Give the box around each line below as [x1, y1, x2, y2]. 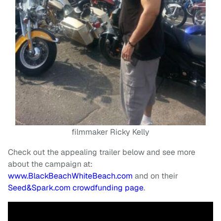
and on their [133, 171, 178, 182]
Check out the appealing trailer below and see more [8, 147, 195, 158]
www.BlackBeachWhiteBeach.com [8, 171, 133, 182]
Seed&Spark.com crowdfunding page [8, 183, 144, 193]
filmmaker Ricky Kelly [72, 127, 149, 138]
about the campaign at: [8, 159, 95, 170]
